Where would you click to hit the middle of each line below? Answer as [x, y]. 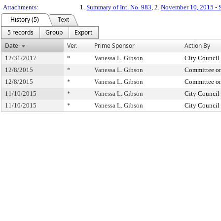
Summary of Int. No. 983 [119, 7]
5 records [20, 32]
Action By [197, 46]
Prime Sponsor [114, 46]
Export [83, 32]
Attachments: [21, 7]
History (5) [25, 19]
